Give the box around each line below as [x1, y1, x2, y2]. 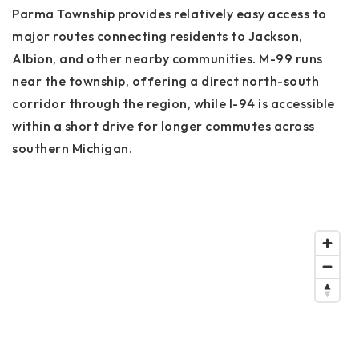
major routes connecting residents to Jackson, [12, 28, 303, 45]
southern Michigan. [12, 140, 132, 157]
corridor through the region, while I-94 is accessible [12, 95, 335, 112]
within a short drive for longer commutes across [12, 118, 315, 135]
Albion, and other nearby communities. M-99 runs [12, 50, 323, 67]
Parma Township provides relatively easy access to [12, 6, 327, 22]
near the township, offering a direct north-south [12, 73, 319, 90]
